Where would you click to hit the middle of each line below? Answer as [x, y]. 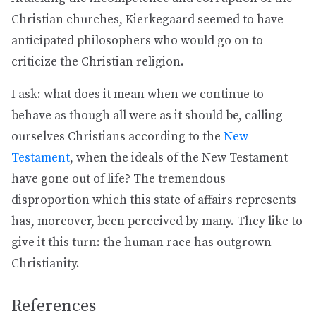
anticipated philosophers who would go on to [137, 41]
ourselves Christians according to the [117, 137]
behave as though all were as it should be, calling [147, 116]
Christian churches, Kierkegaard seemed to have [147, 20]
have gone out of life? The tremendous [119, 179]
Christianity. [45, 264]
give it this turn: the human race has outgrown [141, 243]
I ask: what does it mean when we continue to [138, 95]
